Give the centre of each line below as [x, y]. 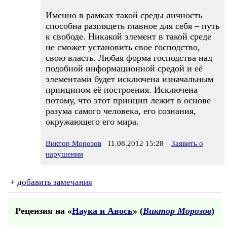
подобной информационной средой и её [124, 68]
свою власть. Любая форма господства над [129, 58]
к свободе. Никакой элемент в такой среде [128, 36]
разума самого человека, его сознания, [121, 111]
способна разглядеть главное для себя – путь [133, 26]
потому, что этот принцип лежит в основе [128, 100]
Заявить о [187, 143]
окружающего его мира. [92, 122]
